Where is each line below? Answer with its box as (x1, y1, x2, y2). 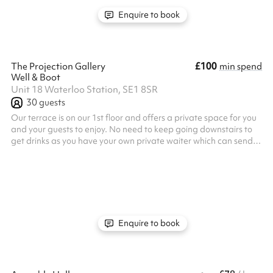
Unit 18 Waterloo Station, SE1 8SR (11, 83, 158, 96)
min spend (219, 60, 262, 73)
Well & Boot (11, 71, 60, 83)
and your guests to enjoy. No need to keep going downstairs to (11, 124, 252, 135)
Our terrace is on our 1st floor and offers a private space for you (11, 112, 257, 123)
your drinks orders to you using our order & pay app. (11, 147, 211, 158)
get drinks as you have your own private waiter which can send (11, 135, 253, 146)
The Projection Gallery (11, 60, 105, 73)
